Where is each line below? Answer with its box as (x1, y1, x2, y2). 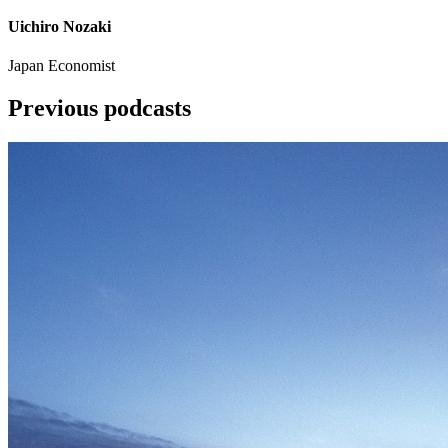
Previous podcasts (8, 95, 191, 122)
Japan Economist (8, 57, 115, 75)
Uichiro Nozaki (8, 17, 111, 35)
